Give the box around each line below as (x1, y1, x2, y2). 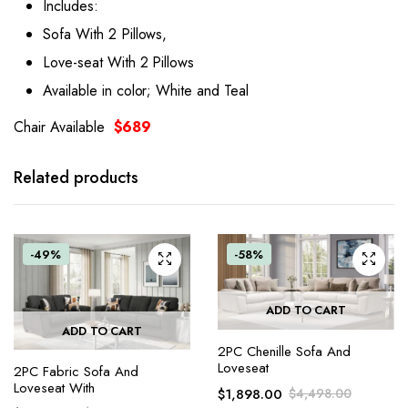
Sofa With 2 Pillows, (43, 23, 168, 45)
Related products (14, 165, 138, 189)
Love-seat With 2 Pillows (43, 51, 195, 73)
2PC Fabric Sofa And (14, 362, 138, 382)
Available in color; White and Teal (43, 79, 249, 101)
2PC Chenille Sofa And (218, 341, 351, 362)
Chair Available (14, 116, 109, 138)
